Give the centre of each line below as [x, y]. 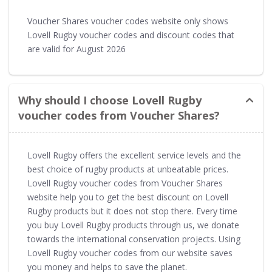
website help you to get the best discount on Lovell [128, 197]
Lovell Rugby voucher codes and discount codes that [131, 35]
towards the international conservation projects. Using [134, 239]
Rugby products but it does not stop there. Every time [132, 211]
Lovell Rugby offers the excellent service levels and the [134, 155]
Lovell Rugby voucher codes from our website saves [130, 253]
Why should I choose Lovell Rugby [110, 100]
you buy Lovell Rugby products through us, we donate [133, 225]
